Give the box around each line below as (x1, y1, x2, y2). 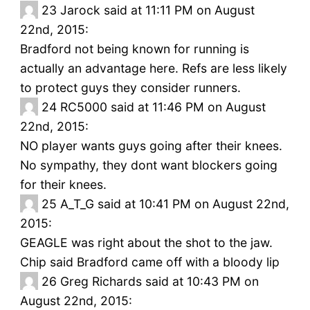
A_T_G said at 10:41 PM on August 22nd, (60, 197, 289, 212)
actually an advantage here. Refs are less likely (19, 61, 287, 76)
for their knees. (19, 177, 107, 192)
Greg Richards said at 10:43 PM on (60, 274, 259, 289)
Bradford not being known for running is (19, 42, 249, 57)
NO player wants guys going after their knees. (19, 138, 282, 154)
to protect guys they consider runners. (19, 80, 241, 95)
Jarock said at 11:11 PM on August (60, 3, 255, 18)
